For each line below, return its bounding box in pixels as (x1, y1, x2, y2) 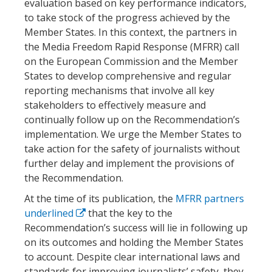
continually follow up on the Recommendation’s (24, 112, 240, 126)
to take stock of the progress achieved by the (24, 10, 230, 24)
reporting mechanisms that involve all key (24, 83, 214, 97)
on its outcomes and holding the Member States (24, 235, 243, 249)
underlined (24, 206, 76, 220)
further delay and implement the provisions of (24, 156, 234, 170)
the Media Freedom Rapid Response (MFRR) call (24, 39, 239, 53)
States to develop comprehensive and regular (24, 69, 231, 83)
